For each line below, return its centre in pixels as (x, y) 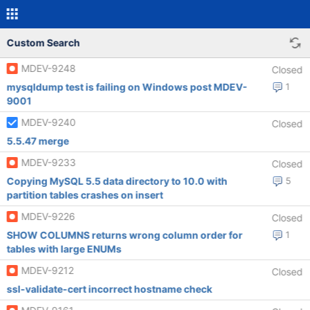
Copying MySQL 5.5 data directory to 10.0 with (117, 181)
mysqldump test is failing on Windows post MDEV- (127, 87)
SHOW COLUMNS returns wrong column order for (125, 235)
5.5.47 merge (38, 141)
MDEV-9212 (47, 270)
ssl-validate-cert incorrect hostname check (109, 289)
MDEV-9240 (48, 122)
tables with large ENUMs (64, 249)
